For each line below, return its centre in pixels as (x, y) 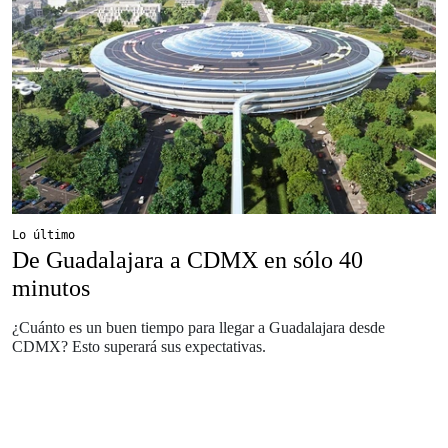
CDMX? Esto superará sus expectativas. (139, 347)
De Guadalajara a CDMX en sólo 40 (187, 260)
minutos (51, 288)
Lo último (43, 235)
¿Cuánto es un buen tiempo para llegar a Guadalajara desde (198, 328)
